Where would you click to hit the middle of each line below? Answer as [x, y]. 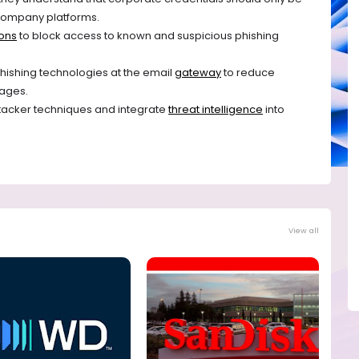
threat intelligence [216, 110]
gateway [198, 73]
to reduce [248, 73]
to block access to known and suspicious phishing [148, 36]
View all [304, 231]
